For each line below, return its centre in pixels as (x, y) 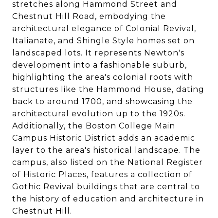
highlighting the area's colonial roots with (103, 77)
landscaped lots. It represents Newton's (98, 53)
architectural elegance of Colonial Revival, (104, 28)
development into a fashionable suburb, (100, 65)
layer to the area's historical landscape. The (106, 150)
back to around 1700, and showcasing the (102, 101)
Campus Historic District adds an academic (104, 138)
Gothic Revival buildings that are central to (106, 186)
